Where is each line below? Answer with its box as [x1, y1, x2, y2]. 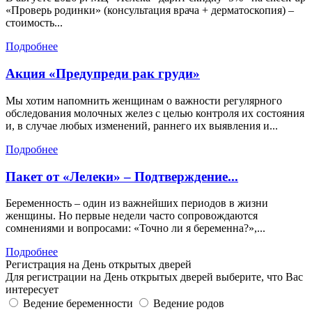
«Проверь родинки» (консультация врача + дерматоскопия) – [6, 4, 294, 17]
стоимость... [6, 17, 63, 29]
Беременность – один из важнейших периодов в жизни [6, 197, 268, 210]
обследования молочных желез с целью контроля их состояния [6, 107, 304, 119]
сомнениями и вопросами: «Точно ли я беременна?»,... [6, 222, 265, 235]
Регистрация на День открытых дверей [6, 258, 192, 271]
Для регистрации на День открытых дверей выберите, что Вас [6, 271, 303, 283]
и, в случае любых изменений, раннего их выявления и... [6, 119, 278, 132]
